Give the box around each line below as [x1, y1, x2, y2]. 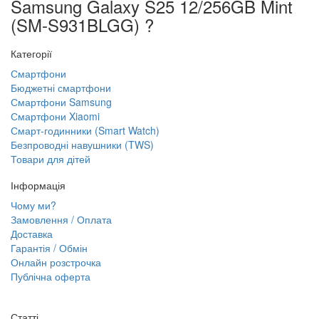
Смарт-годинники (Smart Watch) [11, 123, 159, 138]
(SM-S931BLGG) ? [11, 12, 154, 38]
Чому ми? [11, 198, 56, 213]
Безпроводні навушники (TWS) [11, 137, 154, 152]
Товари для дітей [11, 152, 90, 167]
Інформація [11, 178, 66, 193]
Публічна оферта [11, 269, 90, 284]
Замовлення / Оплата [11, 212, 112, 227]
